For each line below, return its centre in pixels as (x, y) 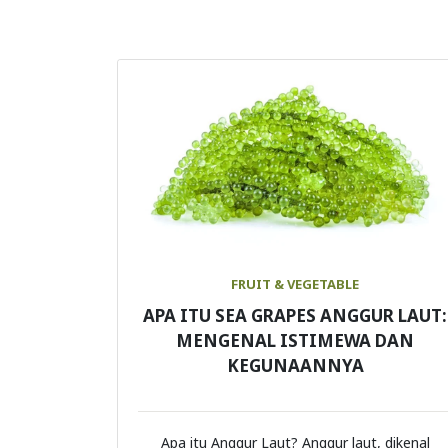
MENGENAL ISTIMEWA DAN (295, 341)
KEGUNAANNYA (295, 366)
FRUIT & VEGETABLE (295, 284)
